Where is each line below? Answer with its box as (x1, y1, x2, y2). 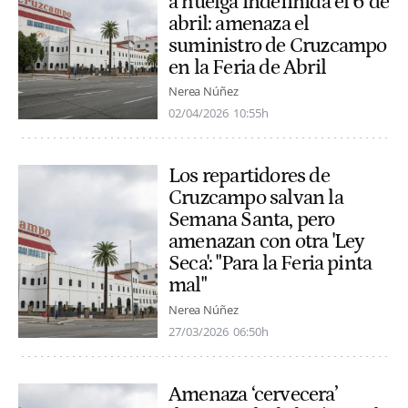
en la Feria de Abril (168, 56, 326, 80)
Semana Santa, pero (168, 208, 335, 232)
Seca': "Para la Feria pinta (168, 251, 372, 276)
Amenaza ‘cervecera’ (168, 382, 338, 406)
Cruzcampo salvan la (168, 186, 343, 210)
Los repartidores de (168, 164, 330, 189)
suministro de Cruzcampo (168, 34, 387, 58)
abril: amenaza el (168, 12, 310, 36)
